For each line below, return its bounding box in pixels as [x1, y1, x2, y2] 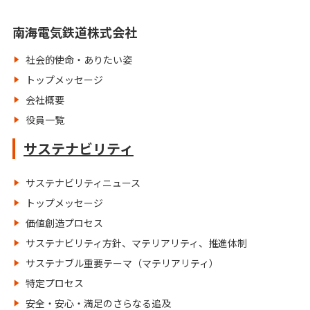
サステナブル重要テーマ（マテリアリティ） [26, 256, 219, 270]
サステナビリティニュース [26, 176, 140, 190]
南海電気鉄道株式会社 [12, 23, 137, 41]
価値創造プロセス [26, 216, 103, 230]
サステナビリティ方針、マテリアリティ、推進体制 [26, 236, 247, 250]
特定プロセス [26, 276, 84, 290]
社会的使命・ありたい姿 [26, 53, 132, 66]
